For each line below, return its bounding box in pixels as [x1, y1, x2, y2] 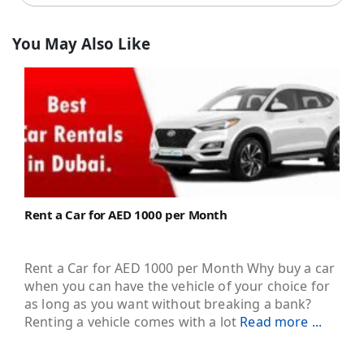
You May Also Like [12, 32, 150, 54]
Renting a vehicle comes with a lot [24, 313, 240, 331]
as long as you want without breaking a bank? [24, 295, 312, 314]
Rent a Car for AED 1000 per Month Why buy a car [24, 259, 336, 278]
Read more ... [240, 313, 323, 331]
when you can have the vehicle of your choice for [24, 277, 331, 296]
